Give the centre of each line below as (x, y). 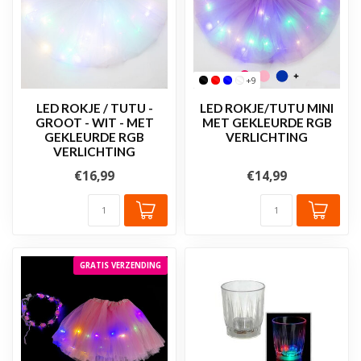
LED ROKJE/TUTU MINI (267, 108)
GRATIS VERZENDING (120, 265)
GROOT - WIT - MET (94, 122)
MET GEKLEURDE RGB (267, 122)
